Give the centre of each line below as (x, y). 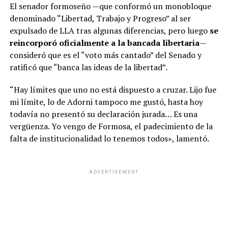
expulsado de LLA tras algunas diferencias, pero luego (108, 30)
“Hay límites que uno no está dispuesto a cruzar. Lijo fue (113, 89)
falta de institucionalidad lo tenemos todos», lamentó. (109, 138)
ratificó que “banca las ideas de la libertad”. (88, 67)
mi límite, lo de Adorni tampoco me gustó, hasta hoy (106, 102)
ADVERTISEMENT (114, 172)
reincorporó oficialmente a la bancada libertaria (104, 42)
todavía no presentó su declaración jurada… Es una (103, 114)
